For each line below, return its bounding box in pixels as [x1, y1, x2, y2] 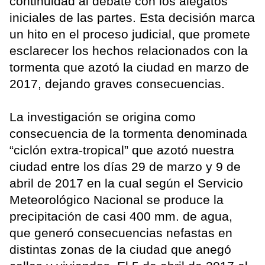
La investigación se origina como [9, 109, 196, 124]
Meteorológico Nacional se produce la [9, 192, 224, 206]
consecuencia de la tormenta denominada [9, 126, 247, 140]
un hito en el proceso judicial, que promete [9, 27, 250, 41]
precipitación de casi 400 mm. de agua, [9, 209, 232, 223]
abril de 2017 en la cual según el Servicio [9, 176, 243, 190]
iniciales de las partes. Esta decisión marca [9, 10, 255, 24]
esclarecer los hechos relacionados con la [9, 43, 248, 57]
